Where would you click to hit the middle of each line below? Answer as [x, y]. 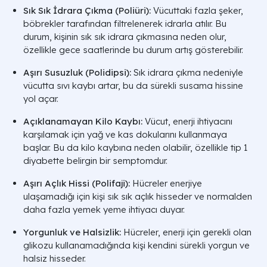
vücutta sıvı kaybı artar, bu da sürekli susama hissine [133, 86]
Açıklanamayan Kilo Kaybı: [84, 122]
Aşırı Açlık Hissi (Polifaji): [78, 184]
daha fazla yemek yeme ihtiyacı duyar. [104, 210]
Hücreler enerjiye [167, 184]
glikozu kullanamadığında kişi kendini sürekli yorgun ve [136, 246]
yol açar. [41, 99]
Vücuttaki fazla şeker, [198, 11]
